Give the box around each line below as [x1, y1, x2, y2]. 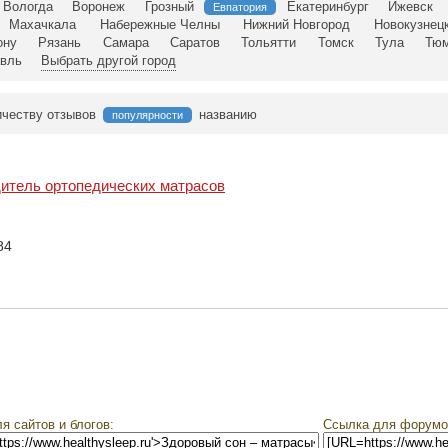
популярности [112, 109, 183, 122]
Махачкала [8, 17, 76, 33]
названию [199, 107, 257, 123]
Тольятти [241, 35, 297, 51]
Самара [102, 35, 149, 51]
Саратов [169, 35, 220, 51]
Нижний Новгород [243, 17, 351, 33]
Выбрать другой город [41, 53, 176, 69]
